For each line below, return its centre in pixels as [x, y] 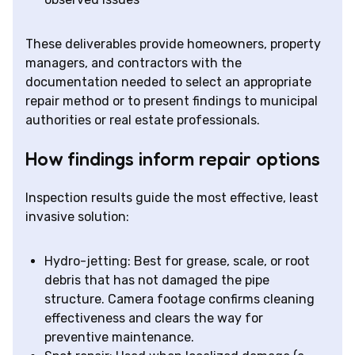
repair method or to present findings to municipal [172, 101]
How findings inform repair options [173, 158]
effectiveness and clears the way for [154, 318]
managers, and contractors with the [134, 63]
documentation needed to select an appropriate [168, 82]
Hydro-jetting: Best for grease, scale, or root [177, 261]
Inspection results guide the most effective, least [172, 197]
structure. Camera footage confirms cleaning [179, 299]
